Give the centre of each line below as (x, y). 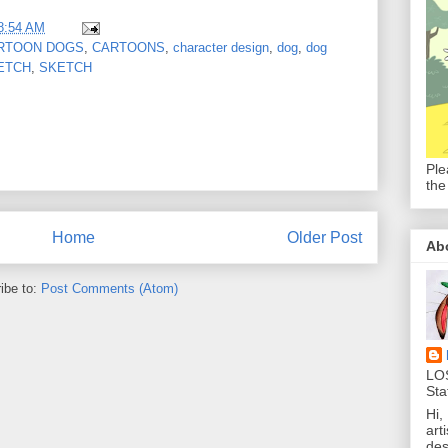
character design (221, 47)
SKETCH (65, 67)
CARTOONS (128, 47)
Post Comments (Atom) (109, 288)
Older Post (324, 237)
